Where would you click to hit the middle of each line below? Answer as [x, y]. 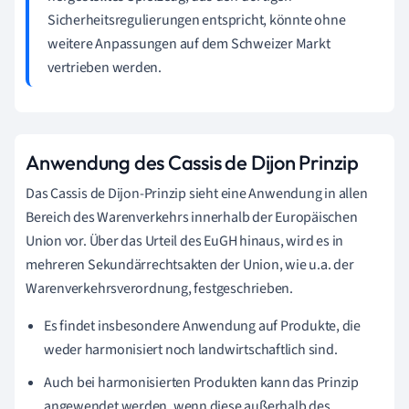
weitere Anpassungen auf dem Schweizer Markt [189, 43]
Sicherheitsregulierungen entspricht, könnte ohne [197, 20]
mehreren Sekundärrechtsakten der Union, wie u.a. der [190, 264]
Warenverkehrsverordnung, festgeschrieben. [159, 288]
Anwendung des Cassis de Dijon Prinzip [192, 162]
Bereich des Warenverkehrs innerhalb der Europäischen [192, 217]
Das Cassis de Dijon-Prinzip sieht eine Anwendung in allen [197, 193]
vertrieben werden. [105, 67]
